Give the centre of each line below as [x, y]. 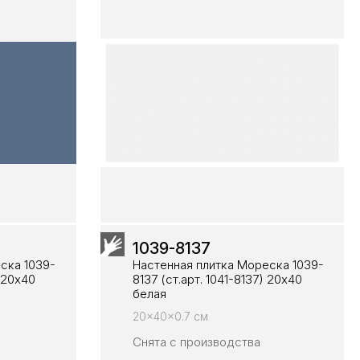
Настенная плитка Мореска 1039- [228, 264]
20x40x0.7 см [170, 316]
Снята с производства [196, 342]
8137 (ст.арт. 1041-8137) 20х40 [217, 279]
